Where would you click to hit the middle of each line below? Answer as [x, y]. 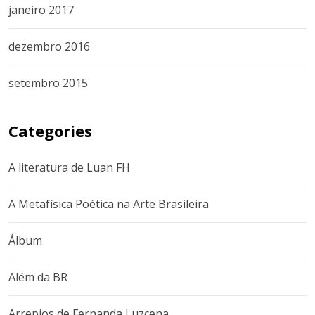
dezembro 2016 [49, 46]
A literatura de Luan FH [69, 167]
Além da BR [38, 277]
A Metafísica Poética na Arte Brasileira [109, 204]
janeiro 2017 [41, 10]
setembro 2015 [48, 83]
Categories [50, 131]
